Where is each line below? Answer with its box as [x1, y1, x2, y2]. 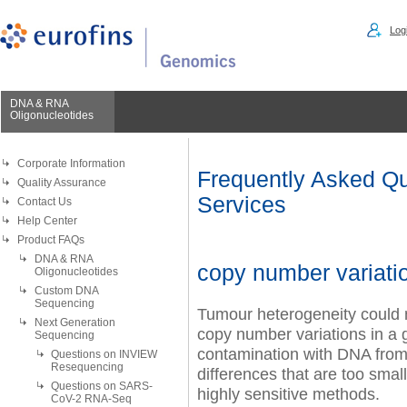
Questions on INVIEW [51, 348, 158, 361]
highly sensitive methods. [196, 384, 380, 403]
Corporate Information [16, 157, 125, 170]
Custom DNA [34, 284, 98, 297]
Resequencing [51, 361, 124, 373]
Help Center [16, 214, 77, 227]
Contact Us [16, 195, 72, 208]
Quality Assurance [16, 176, 106, 189]
